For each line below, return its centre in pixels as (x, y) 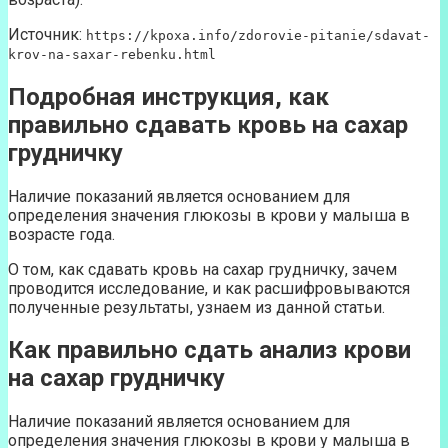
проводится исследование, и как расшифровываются (209, 288)
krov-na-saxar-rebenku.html (112, 54)
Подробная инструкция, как (168, 96)
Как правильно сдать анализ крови (209, 350)
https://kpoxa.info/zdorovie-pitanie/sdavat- (258, 35)
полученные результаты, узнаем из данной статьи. (196, 307)
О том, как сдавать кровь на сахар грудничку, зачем (202, 269)
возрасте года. (61, 234)
